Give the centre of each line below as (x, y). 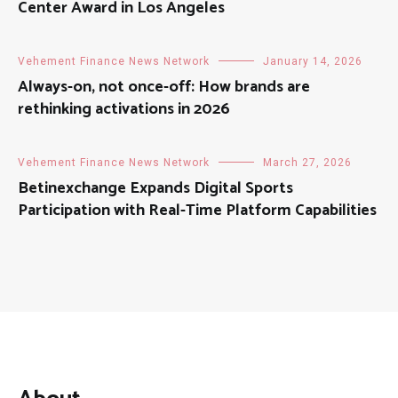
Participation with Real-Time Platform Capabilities (197, 210)
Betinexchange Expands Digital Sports (155, 188)
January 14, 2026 (313, 61)
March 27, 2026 (307, 162)
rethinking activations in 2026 (124, 109)
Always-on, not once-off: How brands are (164, 87)
